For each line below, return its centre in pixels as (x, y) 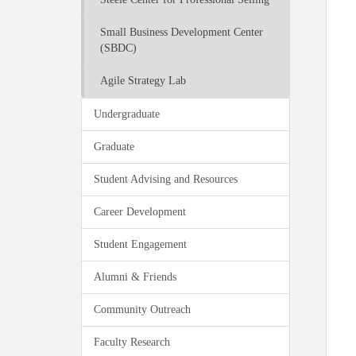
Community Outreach (142, 310)
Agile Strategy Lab (143, 81)
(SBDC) (118, 48)
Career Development (140, 212)
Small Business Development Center (182, 32)
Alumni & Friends (135, 277)
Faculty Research (132, 342)
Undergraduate (127, 114)
